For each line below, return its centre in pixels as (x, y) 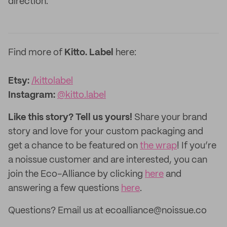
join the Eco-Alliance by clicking (77, 174)
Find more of (36, 53)
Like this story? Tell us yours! (71, 118)
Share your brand (171, 118)
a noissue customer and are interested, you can (108, 160)
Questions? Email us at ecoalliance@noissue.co (107, 211)
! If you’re (197, 146)
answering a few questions (65, 188)
